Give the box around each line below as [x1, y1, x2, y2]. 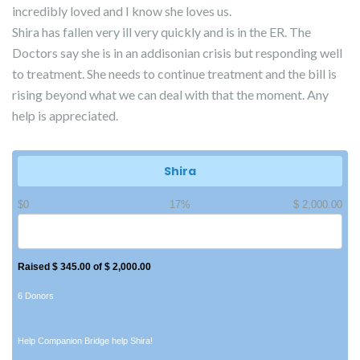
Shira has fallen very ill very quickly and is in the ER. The [12, 24, 311, 39]
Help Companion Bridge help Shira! [18, 335, 153, 346]
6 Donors [18, 290, 54, 301]
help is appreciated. [12, 108, 118, 123]
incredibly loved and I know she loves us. [12, 3, 231, 18]
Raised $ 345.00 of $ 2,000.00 [18, 261, 151, 273]
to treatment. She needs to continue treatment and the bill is [12, 66, 337, 81]
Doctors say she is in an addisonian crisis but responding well [12, 45, 342, 60]
